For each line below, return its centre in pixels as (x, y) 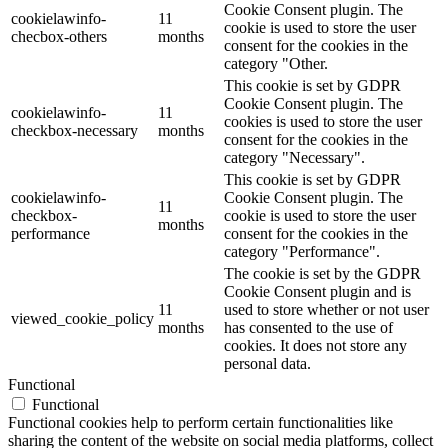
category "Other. (276, 63)
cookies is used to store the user (323, 121)
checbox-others (59, 36)
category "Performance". (302, 251)
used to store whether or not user (326, 309)
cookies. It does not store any (315, 345)
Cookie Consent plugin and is (317, 291)
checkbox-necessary (74, 130)
